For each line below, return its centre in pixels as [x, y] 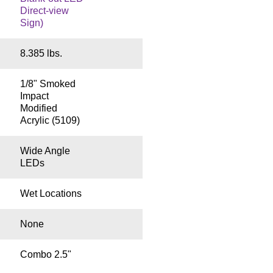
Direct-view [44, 11]
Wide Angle [45, 151]
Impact [34, 96]
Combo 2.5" [45, 255]
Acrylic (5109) [50, 121]
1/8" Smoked [48, 84]
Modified [38, 108]
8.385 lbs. [41, 54]
